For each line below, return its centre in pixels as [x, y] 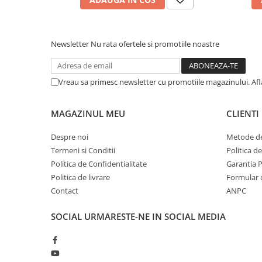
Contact [65, 190]
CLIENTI [243, 113]
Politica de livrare [80, 177]
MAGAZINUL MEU [88, 113]
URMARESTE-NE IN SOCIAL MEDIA [155, 216]
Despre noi [70, 137]
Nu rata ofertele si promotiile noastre [155, 44]
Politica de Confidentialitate [99, 163]
